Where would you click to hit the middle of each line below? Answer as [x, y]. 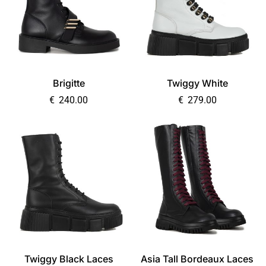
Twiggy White [197, 83]
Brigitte [69, 83]
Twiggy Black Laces [69, 259]
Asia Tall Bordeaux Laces [197, 259]
